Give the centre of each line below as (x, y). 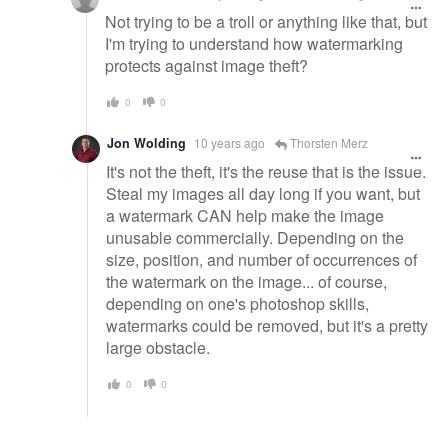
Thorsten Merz (327, 143)
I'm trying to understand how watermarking (254, 43)
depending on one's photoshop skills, (237, 303)
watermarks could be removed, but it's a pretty (267, 325)
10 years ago (229, 143)
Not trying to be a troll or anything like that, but (266, 21)
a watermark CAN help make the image (245, 215)
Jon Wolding (146, 143)
